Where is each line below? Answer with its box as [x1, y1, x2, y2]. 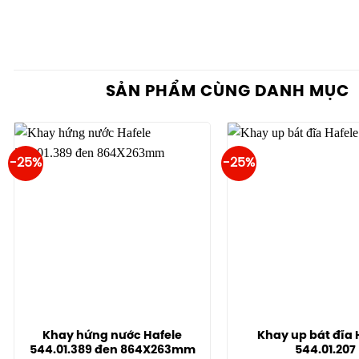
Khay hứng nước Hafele [42, 329, 182, 343]
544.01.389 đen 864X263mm [29, 344, 196, 357]
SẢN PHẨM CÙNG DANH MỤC [106, 83, 349, 101]
